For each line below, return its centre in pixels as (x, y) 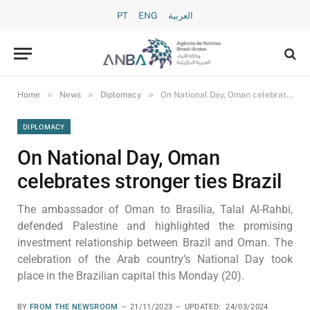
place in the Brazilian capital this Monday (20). (131, 276)
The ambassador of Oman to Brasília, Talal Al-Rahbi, (155, 209)
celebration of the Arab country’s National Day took (155, 259)
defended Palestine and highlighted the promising (155, 226)
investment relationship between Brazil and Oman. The (155, 243)
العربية (181, 16)
